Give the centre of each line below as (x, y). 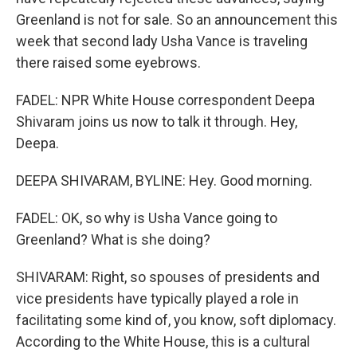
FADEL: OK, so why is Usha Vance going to (147, 218)
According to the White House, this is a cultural (163, 341)
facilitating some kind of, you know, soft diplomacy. (176, 320)
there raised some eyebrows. (108, 63)
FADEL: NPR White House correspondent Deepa (165, 100)
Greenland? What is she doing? (113, 239)
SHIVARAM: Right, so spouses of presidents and (168, 277)
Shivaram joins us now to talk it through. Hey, (157, 122)
